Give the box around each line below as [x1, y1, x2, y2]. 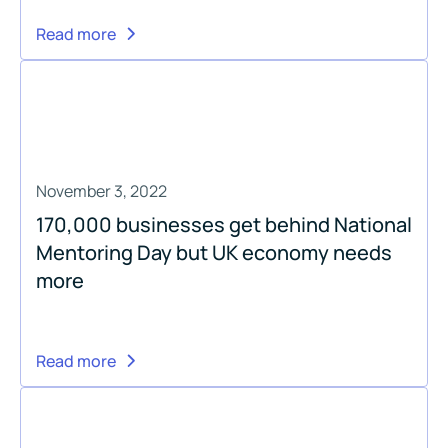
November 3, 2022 [36, 179, 167, 202]
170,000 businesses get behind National [36, 210, 412, 238]
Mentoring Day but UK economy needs [36, 238, 392, 266]
